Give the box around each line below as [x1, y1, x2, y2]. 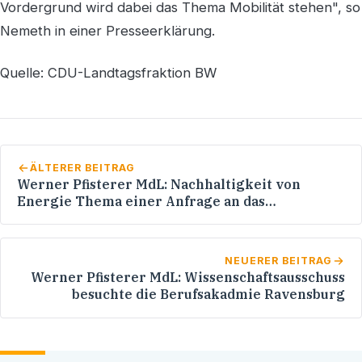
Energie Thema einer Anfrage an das [17, 192, 265, 209]
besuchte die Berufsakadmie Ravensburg [72, 286, 345, 302]
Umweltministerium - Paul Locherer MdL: [17, 209, 297, 226]
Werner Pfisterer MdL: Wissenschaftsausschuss [31, 269, 345, 285]
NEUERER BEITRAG [225, 255, 333, 267]
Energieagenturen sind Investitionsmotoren [17, 226, 318, 243]
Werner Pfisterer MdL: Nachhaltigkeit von [17, 175, 301, 192]
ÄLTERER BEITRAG [29, 161, 135, 174]
